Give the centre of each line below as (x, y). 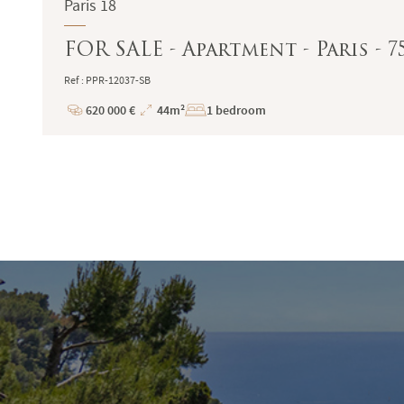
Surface (156, 139)
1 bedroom (237, 110)
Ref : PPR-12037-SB (108, 81)
